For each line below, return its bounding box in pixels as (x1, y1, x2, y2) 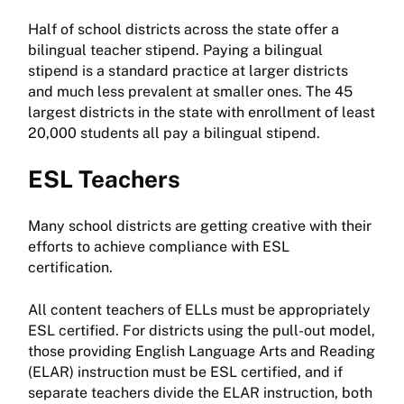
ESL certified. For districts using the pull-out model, (28, 322, 375, 340)
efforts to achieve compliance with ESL (28, 238, 289, 256)
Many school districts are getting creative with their (28, 217, 372, 235)
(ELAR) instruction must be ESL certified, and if (28, 363, 343, 381)
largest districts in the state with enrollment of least (28, 104, 375, 122)
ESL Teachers (28, 165, 180, 194)
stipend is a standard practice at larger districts (28, 62, 348, 80)
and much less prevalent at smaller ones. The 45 (28, 83, 353, 101)
